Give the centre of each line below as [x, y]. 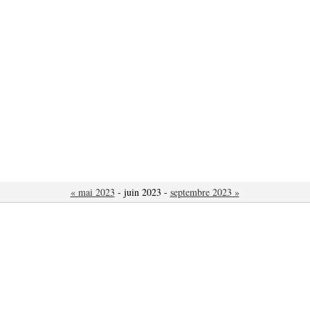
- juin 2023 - [142, 192]
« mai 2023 [92, 192]
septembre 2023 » [204, 192]
